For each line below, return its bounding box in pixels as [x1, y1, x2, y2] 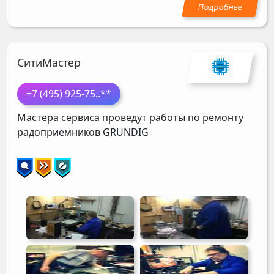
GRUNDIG [103, 125, 149, 139]
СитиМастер [17, 54, 81, 70]
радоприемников [17, 125, 103, 139]
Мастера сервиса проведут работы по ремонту [17, 110, 243, 124]
